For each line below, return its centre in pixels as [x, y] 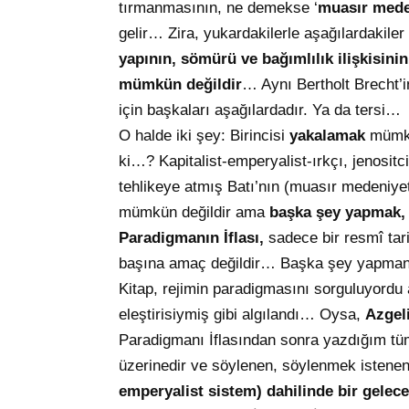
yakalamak [327, 136]
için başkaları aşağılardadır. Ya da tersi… [260, 110]
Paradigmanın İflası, [194, 238]
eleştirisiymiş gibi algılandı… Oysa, [242, 315]
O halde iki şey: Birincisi [204, 136]
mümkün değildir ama [194, 213]
